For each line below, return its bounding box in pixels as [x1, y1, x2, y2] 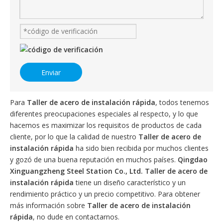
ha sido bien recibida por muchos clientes [74, 143, 209, 153]
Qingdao [178, 155, 208, 164]
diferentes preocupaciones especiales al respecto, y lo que [10, 109, 198, 118]
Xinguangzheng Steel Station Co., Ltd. [10, 166, 143, 176]
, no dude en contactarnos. [33, 212, 119, 222]
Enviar [41, 67, 61, 77]
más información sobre [10, 201, 87, 210]
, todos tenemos [155, 98, 209, 107]
